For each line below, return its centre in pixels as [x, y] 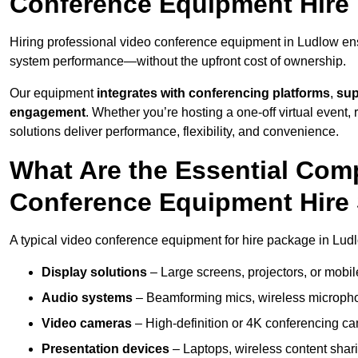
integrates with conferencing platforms [213, 93]
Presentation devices [105, 349]
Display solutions [94, 272]
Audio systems [87, 298]
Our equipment [53, 93]
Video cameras [87, 324]
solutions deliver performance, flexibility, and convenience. [174, 132]
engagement [48, 113]
